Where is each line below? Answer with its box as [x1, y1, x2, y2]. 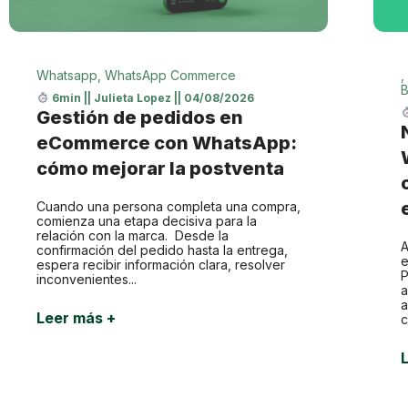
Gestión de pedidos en [36, 106, 243, 128]
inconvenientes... [36, 270, 137, 287]
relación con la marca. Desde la [36, 227, 229, 243]
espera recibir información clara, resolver [36, 256, 285, 272]
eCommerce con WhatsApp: [36, 131, 297, 154]
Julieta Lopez [93, 90, 171, 105]
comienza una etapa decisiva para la [36, 212, 257, 229]
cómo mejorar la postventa [36, 157, 284, 179]
